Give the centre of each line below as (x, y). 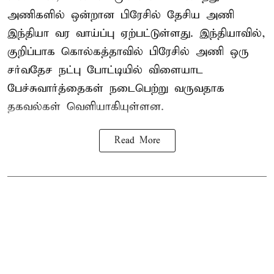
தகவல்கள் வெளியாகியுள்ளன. (86, 106)
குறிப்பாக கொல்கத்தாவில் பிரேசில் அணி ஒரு (128, 51)
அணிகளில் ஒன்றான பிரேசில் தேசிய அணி (121, 15)
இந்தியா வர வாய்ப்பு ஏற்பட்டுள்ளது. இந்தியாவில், (136, 33)
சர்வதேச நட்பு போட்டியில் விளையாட (105, 70)
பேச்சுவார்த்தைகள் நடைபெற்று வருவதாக (116, 88)
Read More (137, 140)
